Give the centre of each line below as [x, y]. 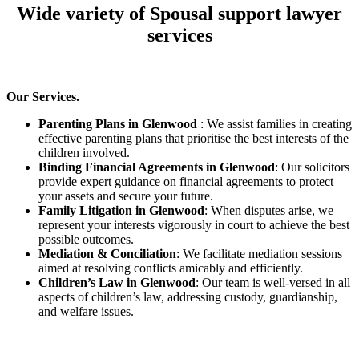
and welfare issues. [86, 312]
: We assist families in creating [276, 124]
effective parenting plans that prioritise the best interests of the [194, 139]
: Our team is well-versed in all [273, 283]
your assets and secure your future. [126, 196]
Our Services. [43, 97]
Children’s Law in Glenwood [117, 283]
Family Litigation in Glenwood [121, 211]
